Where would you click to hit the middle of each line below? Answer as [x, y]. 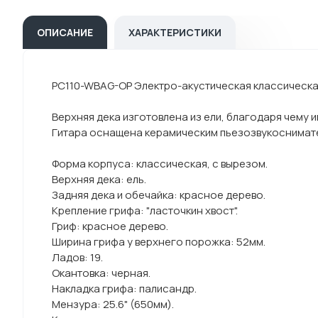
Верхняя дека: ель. [99, 179]
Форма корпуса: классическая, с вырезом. [160, 164]
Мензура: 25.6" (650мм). [113, 304]
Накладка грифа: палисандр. [124, 289]
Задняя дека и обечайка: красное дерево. [159, 195]
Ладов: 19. [77, 257]
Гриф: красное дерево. [110, 226]
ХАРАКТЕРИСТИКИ [175, 32]
